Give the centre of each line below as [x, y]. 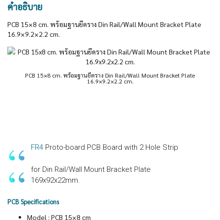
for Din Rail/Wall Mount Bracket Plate [91, 169]
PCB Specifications [33, 202]
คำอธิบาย [25, 7]
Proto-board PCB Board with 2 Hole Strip [111, 147]
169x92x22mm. [55, 180]
